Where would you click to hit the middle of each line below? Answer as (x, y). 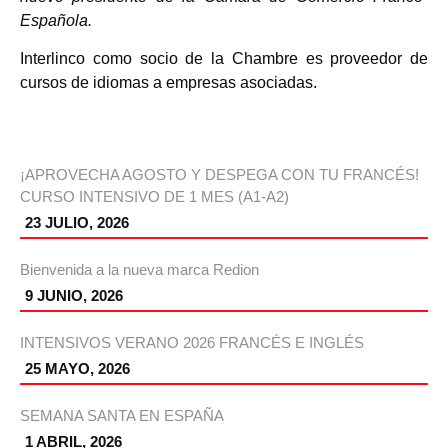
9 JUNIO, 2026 (74, 296)
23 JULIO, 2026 (77, 223)
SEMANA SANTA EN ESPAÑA (122, 416)
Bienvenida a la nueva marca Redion (139, 270)
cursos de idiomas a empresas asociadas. (168, 83)
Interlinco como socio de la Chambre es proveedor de (224, 59)
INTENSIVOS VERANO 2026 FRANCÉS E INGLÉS (192, 343)
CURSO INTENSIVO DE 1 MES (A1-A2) (154, 197)
